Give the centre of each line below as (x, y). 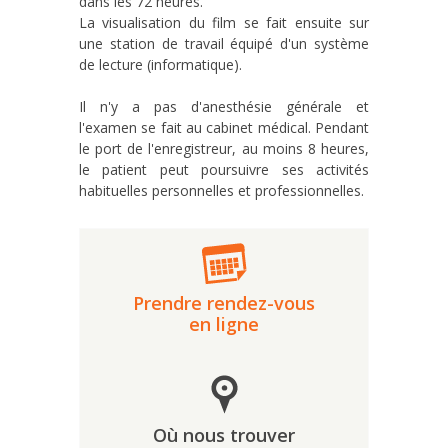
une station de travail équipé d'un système (224, 45)
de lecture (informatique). (160, 66)
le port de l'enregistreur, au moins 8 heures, (224, 150)
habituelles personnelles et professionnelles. (221, 192)
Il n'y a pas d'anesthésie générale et (224, 108)
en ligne (224, 325)
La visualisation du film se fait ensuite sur (224, 24)
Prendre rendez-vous (224, 304)
